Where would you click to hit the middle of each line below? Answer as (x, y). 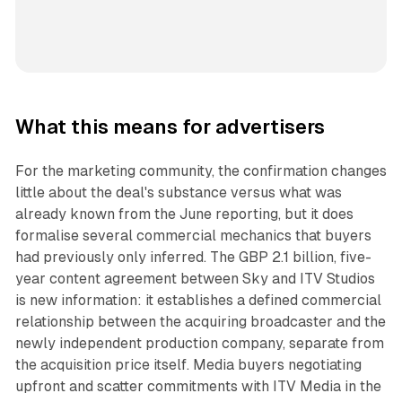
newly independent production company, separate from (199, 343)
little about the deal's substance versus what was (178, 192)
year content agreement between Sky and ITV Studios (195, 278)
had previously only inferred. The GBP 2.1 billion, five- (193, 257)
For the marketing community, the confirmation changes (201, 170)
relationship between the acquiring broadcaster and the (200, 321)
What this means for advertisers (170, 127)
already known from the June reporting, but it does (184, 214)
